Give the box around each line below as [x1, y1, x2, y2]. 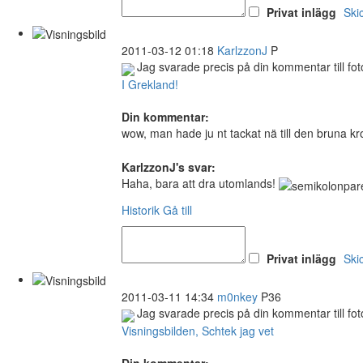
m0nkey [217, 288, 258, 305]
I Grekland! [122, 76, 178, 92]
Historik [122, 201, 160, 218]
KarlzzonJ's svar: [122, 159, 216, 176]
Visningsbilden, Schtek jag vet [122, 322, 274, 339]
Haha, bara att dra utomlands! [122, 175, 279, 192]
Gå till [163, 201, 192, 218]
